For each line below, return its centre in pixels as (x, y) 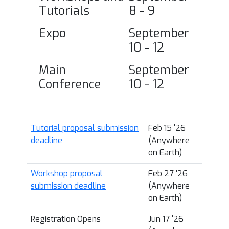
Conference (70, 84)
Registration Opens (66, 219)
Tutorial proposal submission (85, 128)
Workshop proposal (67, 173)
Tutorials (64, 10)
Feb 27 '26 (168, 173)
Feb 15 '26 (167, 128)
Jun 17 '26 (166, 219)
